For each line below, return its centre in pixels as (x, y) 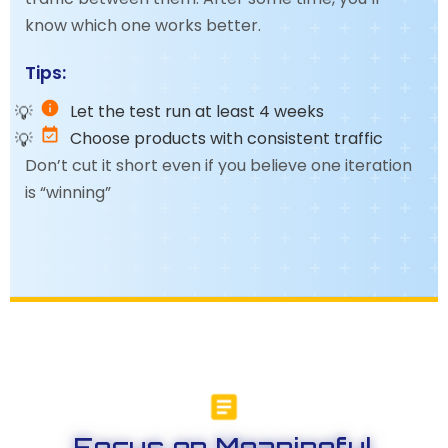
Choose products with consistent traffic (226, 138)
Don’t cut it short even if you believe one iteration (218, 165)
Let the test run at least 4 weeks (197, 111)
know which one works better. (143, 25)
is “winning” (68, 192)
